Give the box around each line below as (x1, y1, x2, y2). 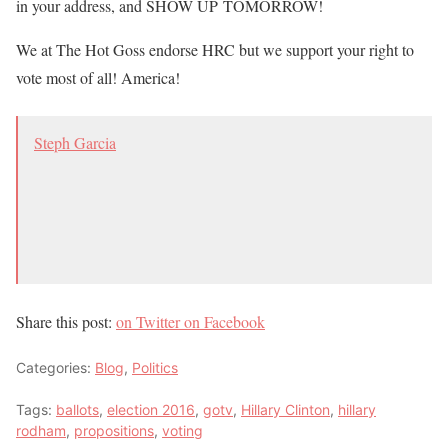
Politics (132, 358, 178, 376)
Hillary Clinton (241, 400, 330, 418)
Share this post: (16, 310, 116, 332)
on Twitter (116, 310, 180, 332)
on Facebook (184, 310, 265, 332)
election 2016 (107, 400, 195, 418)
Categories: (16, 358, 95, 376)
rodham (16, 421, 66, 439)
